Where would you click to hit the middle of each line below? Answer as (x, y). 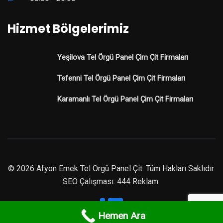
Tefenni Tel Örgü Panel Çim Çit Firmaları (121, 78)
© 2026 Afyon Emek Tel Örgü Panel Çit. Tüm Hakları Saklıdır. (111, 168)
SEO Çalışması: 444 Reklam (111, 181)
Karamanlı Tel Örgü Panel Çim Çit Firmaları (125, 99)
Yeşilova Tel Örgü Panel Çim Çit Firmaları (123, 57)
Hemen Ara (121, 216)
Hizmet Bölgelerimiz (68, 28)
